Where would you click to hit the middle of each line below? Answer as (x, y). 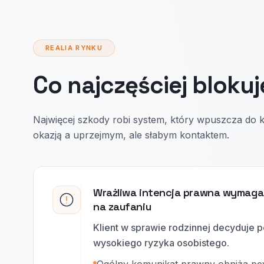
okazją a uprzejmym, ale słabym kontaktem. (131, 135)
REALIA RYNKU (74, 48)
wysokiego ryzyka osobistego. (161, 243)
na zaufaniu (122, 207)
